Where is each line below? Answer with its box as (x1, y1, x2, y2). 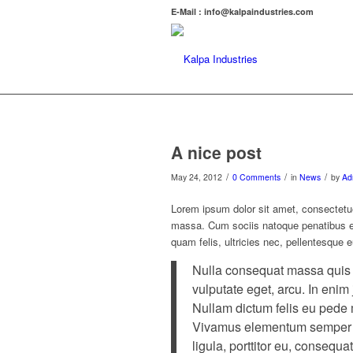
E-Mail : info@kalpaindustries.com (171, 6, 314, 17)
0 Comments (232, 171, 281, 183)
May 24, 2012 (171, 171, 222, 183)
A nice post (171, 140, 262, 164)
